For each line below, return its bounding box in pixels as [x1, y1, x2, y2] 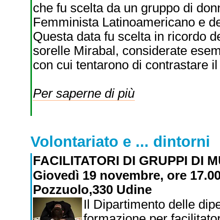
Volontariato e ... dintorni [30, 133, 210, 150]
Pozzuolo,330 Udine [32, 183, 152, 196]
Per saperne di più [32, 86, 135, 100]
